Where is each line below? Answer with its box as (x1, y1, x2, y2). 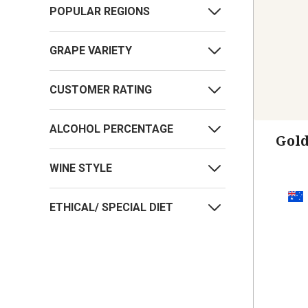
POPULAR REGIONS (49, 5, 150, 19)
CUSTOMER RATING (49, 83, 152, 97)
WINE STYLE (49, 162, 112, 175)
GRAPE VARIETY (49, 44, 132, 58)
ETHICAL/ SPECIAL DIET (49, 201, 173, 214)
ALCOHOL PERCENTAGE (49, 122, 173, 136)
